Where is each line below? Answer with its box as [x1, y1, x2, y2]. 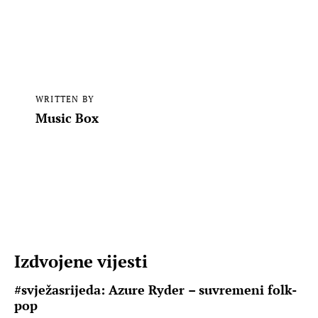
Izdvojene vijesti [14, 250, 148, 273]
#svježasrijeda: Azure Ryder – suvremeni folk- [14, 281, 297, 299]
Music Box [35, 109, 99, 126]
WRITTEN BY [35, 93, 94, 104]
